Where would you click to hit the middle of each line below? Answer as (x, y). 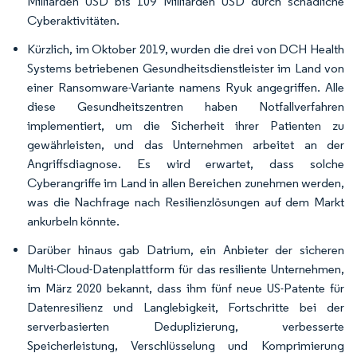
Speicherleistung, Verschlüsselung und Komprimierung (186, 345)
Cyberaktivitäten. (73, 20)
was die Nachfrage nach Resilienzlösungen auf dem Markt (186, 202)
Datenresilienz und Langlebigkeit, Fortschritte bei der (186, 307)
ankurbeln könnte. (73, 221)
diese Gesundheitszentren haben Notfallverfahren (186, 106)
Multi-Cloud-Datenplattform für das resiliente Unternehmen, (186, 269)
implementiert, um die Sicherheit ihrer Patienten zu (186, 125)
